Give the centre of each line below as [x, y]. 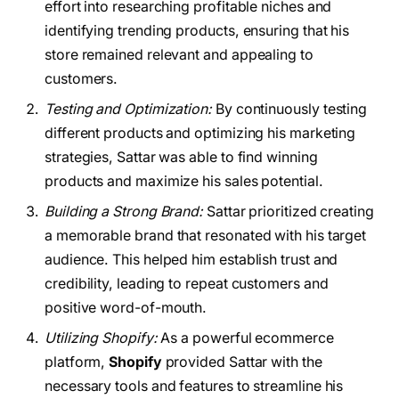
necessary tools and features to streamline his [194, 386]
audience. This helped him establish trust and [191, 259]
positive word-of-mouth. [126, 307]
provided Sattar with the [242, 362]
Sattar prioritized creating [289, 211]
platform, [77, 362]
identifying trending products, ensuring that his [197, 30]
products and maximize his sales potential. [184, 181]
